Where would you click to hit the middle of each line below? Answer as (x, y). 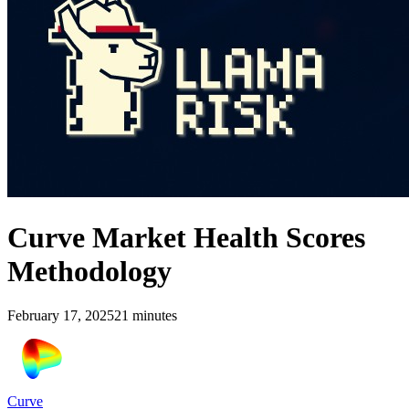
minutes (153, 316)
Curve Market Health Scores (186, 237)
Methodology (89, 271)
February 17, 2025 (61, 316)
